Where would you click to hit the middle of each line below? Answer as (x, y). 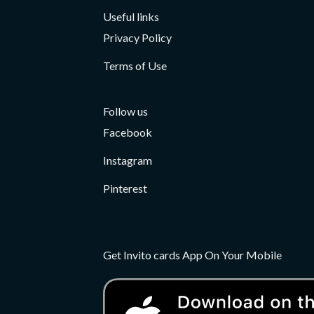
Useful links (131, 17)
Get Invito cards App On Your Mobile (192, 255)
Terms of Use (135, 66)
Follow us (125, 111)
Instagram (128, 161)
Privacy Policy (137, 38)
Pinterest (125, 189)
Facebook (128, 132)
